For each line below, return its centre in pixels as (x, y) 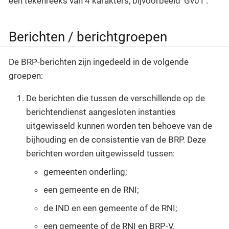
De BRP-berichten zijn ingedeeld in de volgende (99, 62)
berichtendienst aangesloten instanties (101, 112)
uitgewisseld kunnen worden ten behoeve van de (119, 126)
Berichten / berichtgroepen (88, 37)
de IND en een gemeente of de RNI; (110, 208)
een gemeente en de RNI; (91, 190)
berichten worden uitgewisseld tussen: (100, 154)
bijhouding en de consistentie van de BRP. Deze (116, 140)
